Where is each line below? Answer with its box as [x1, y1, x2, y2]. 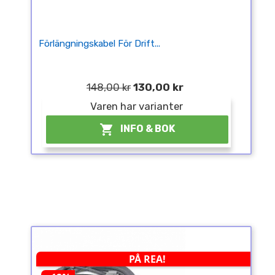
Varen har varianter [90, 100, 184, 113]
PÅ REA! [129, 252, 166, 266]
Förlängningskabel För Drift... [38, 38, 160, 50]
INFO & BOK [120, 123, 176, 135]
